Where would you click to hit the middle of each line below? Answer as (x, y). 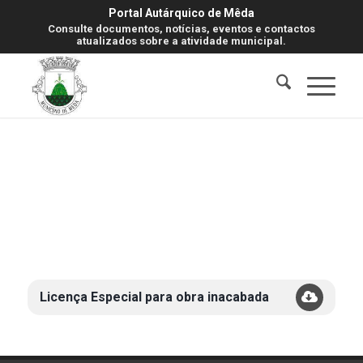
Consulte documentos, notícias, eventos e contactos (181, 29)
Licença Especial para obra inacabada (154, 297)
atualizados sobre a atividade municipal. (181, 41)
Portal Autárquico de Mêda (181, 13)
